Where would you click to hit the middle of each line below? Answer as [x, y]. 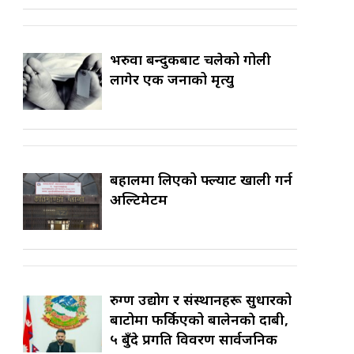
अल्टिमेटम [139, 200]
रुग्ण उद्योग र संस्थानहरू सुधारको [201, 300]
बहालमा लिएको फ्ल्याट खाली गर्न [201, 180]
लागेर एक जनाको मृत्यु [172, 79]
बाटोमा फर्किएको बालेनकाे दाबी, [200, 320]
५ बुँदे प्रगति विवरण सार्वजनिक [194, 339]
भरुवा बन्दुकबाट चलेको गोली [191, 60]
